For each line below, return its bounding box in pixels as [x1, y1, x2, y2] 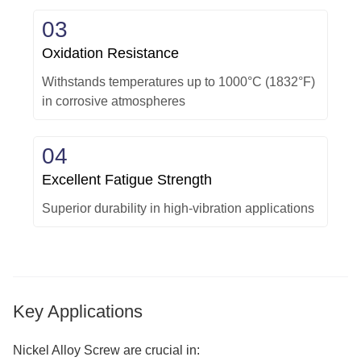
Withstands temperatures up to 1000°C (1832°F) [42, 75, 315, 89]
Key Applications [13, 301, 143, 322]
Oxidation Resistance [42, 45, 179, 62]
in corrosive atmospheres [42, 94, 185, 109]
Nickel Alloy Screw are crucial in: [13, 343, 200, 358]
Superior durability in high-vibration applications [42, 201, 314, 216]
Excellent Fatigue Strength [42, 172, 212, 189]
